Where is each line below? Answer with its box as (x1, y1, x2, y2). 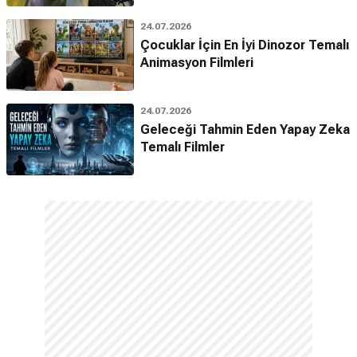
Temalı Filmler (140, 139, 225, 155)
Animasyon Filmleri (140, 55, 253, 70)
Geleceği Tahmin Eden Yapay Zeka (140, 122, 350, 137)
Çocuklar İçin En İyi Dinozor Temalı (140, 37, 349, 53)
